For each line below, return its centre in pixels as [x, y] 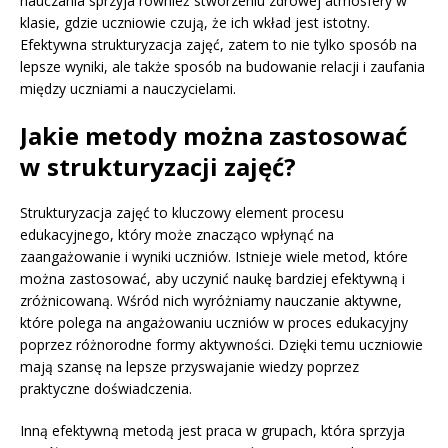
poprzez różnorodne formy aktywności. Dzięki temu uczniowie [221, 345]
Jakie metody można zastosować [213, 136]
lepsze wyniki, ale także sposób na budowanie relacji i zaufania [222, 67]
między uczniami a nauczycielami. [128, 89]
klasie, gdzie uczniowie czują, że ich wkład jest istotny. [195, 23]
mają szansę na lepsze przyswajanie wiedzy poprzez [189, 367]
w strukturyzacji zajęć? [158, 167]
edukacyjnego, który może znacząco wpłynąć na [177, 235]
